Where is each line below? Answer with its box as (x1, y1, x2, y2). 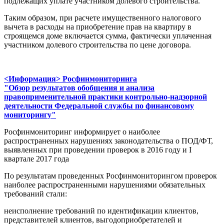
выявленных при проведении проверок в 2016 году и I (4, 145, 191, 154)
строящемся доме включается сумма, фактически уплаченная (4, 31, 211, 40)
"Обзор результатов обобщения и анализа (4, 83, 154, 92)
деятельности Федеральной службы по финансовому (4, 101, 194, 110)
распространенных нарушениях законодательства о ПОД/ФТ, (4, 136, 213, 145)
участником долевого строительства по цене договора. (4, 40, 191, 49)
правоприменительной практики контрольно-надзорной (4, 92, 207, 101)
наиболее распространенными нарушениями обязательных (4, 180, 205, 189)
